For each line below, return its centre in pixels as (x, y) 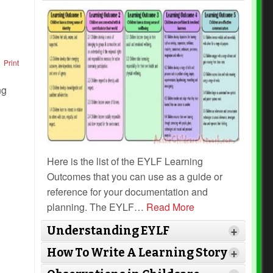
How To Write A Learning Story (137, 253)
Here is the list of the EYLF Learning (125, 161)
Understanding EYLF (108, 231)
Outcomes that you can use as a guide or (135, 177)
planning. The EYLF (91, 207)
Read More (171, 207)
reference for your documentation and (128, 192)
